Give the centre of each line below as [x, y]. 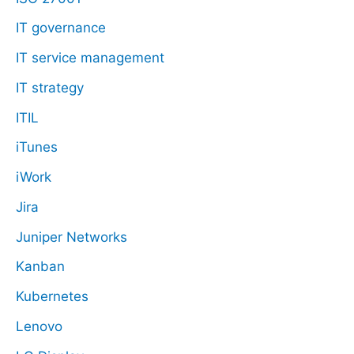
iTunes [37, 147]
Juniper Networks [72, 237]
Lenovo [39, 326]
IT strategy [50, 87]
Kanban [40, 267]
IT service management [90, 58]
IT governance [61, 28]
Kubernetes [52, 297]
